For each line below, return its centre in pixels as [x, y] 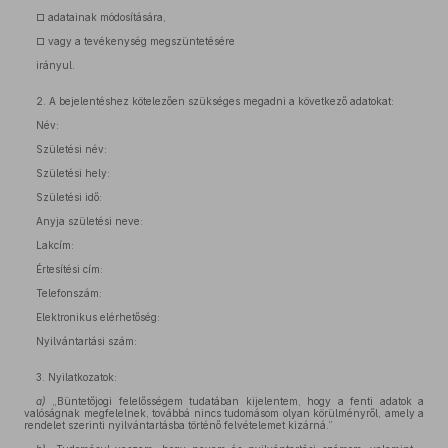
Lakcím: [55, 245]
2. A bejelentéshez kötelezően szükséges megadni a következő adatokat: [215, 101]
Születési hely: [73, 173]
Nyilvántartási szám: [86, 341]
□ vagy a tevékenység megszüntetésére [135, 41]
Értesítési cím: [69, 269]
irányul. [55, 65]
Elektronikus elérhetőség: [98, 317]
